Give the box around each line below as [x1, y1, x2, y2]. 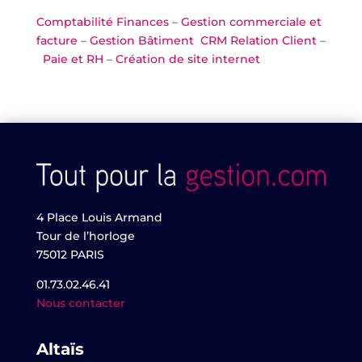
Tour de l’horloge [36, 229, 135, 244]
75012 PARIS [36, 247, 104, 263]
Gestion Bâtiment [89, 33, 194, 48]
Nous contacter [36, 296, 125, 311]
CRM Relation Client [196, 33, 317, 48]
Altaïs [36, 339, 84, 360]
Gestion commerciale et [177, 15, 322, 30]
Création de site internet [112, 52, 260, 67]
